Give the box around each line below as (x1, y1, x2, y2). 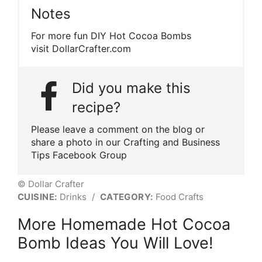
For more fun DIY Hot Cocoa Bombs (31, 29, 191, 42)
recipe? (72, 98, 120, 116)
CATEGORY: (99, 191, 153, 202)
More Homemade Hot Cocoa (18, 214, 230, 234)
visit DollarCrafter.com (31, 42, 131, 54)
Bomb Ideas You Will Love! (18, 233, 213, 253)
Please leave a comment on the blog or (31, 123, 205, 135)
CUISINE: (18, 191, 57, 202)
